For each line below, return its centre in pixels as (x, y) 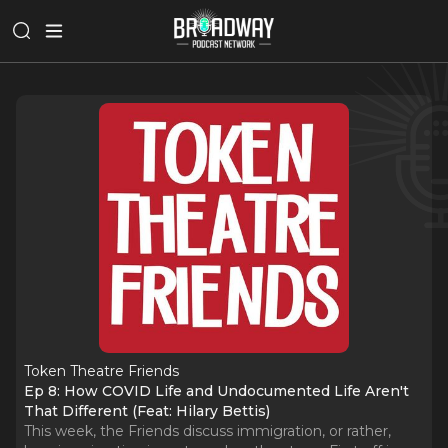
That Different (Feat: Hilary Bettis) (147, 411)
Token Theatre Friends (101, 371)
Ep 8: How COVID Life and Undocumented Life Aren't (216, 391)
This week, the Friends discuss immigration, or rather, (207, 431)
